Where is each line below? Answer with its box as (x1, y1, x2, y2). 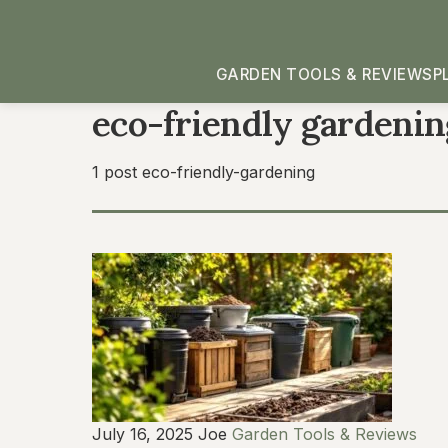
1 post (92, 162, 142, 182)
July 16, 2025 (92, 424, 198, 444)
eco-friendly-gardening (142, 162, 315, 182)
